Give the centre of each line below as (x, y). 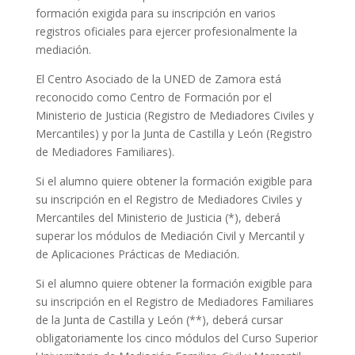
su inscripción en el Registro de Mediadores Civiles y (168, 199)
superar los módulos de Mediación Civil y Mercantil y (170, 236)
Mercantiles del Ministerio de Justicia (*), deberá (158, 218)
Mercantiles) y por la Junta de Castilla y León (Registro (174, 134)
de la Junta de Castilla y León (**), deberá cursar (159, 320)
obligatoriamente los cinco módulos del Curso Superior (176, 338)
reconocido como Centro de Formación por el (153, 97)
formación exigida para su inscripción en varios (155, 13)
